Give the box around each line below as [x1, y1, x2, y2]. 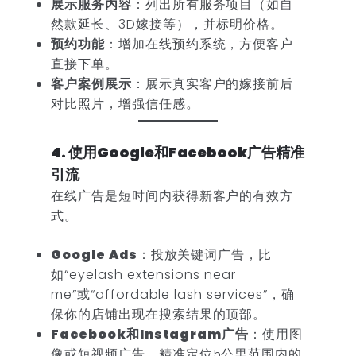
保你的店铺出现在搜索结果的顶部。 [51, 305, 267, 324]
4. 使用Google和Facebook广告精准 [51, 142, 304, 163]
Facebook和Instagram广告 [51, 325, 250, 344]
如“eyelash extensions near [51, 265, 237, 284]
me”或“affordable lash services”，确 [51, 285, 295, 304]
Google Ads [51, 246, 137, 265]
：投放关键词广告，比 [137, 246, 273, 265]
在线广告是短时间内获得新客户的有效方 [51, 187, 294, 206]
